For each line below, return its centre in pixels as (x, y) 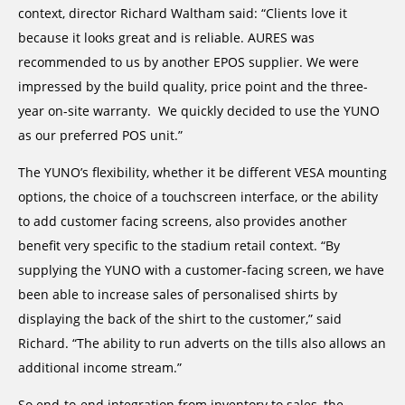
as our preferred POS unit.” (100, 135)
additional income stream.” (100, 368)
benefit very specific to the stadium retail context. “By (179, 246)
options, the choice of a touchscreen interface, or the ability (198, 197)
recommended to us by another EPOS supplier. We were (188, 61)
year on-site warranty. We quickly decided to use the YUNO (199, 110)
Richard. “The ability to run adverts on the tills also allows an (202, 344)
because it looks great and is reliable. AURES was (166, 37)
